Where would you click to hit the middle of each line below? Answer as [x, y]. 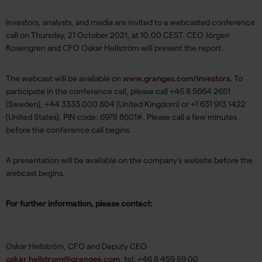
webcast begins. [35, 173]
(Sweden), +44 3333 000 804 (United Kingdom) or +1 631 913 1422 [126, 104]
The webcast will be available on [64, 78]
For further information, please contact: [79, 204]
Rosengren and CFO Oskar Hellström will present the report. [115, 48]
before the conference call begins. [69, 130]
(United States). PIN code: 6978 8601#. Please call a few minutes [121, 117]
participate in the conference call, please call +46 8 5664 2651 [118, 91]
